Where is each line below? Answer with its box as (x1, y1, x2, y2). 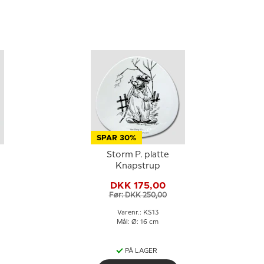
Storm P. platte (106, 151, 169, 159)
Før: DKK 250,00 (108, 192, 167, 199)
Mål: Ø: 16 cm (117, 219, 159, 225)
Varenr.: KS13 (117, 210, 159, 216)
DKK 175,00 (110, 180, 166, 190)
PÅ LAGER (125, 248, 157, 254)
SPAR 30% (96, 134, 136, 142)
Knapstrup (115, 162, 160, 170)
